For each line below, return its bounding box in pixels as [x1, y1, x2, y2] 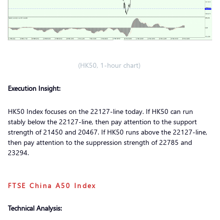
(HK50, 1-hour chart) [78, 60, 142, 70]
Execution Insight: [8, 83, 60, 93]
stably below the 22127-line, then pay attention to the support [8, 117, 197, 126]
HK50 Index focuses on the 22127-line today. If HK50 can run [8, 107, 193, 116]
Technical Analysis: [8, 203, 62, 213]
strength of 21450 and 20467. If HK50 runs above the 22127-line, [8, 127, 207, 137]
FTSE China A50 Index [8, 181, 96, 190]
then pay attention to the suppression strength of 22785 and [8, 137, 192, 147]
